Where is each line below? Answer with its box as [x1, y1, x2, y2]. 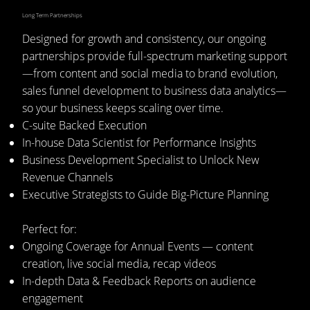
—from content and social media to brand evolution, [21, 65, 277, 81]
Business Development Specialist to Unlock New [21, 152, 259, 167]
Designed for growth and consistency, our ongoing [21, 30, 266, 46]
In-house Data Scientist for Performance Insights [21, 134, 256, 150]
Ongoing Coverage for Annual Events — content [21, 238, 253, 254]
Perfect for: [21, 221, 77, 237]
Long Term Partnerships [21, 11, 82, 19]
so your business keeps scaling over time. [21, 100, 224, 116]
